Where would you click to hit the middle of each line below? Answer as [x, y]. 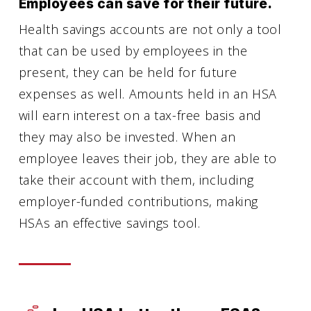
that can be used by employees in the [133, 51]
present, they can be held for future [128, 73]
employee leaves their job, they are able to [148, 159]
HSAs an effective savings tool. [109, 223]
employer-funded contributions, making [138, 202]
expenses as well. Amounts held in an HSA [148, 94]
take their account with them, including [136, 180]
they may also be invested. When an [127, 137]
